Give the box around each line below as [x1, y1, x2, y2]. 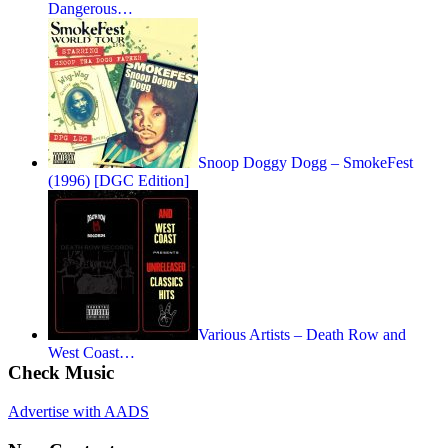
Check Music [8, 362, 114, 384]
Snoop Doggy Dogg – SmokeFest [198, 154, 413, 172]
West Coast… [48, 344, 135, 362]
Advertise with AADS [8, 402, 149, 420]
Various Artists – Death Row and [198, 326, 406, 344]
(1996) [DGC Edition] [48, 172, 189, 190]
